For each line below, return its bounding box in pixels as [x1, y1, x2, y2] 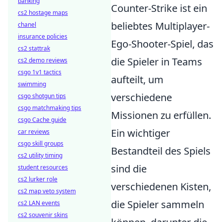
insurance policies [18, 32, 67, 41]
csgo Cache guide [18, 115, 66, 124]
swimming [18, 80, 46, 88]
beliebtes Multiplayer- [111, 19, 210, 33]
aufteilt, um [111, 72, 164, 86]
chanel [18, 20, 36, 29]
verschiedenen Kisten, [111, 179, 211, 193]
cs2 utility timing [18, 151, 62, 160]
